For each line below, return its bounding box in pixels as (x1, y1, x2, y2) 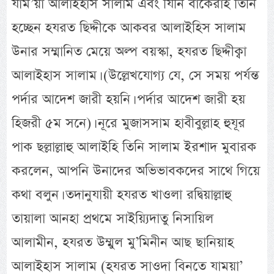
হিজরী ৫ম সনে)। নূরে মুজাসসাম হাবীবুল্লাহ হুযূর (12, 114, 246, 133)
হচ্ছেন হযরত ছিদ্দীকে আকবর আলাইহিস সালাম (12, 18, 246, 38)
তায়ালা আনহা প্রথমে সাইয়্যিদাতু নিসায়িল (12, 209, 214, 229)
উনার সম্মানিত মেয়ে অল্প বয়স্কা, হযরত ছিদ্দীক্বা (12, 42, 247, 62)
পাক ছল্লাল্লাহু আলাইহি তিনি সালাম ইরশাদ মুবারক (12, 138, 257, 157)
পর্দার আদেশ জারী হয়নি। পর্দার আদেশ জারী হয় (12, 90, 246, 109)
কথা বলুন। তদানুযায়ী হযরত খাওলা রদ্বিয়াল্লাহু (12, 185, 232, 205)
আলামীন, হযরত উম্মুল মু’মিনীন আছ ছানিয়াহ (12, 233, 234, 253)
